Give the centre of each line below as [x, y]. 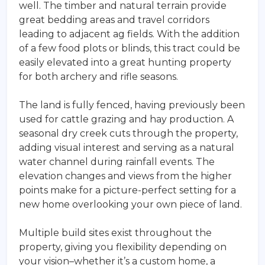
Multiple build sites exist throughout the [115, 232]
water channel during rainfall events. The [117, 161]
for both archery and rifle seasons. [98, 76]
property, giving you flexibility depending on [123, 247]
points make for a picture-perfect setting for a [127, 190]
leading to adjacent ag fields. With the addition [129, 34]
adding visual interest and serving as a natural [127, 147]
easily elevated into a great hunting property [125, 62]
